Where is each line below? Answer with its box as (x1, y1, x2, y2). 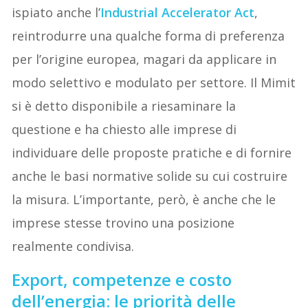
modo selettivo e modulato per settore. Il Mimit (12, 74, 296, 91)
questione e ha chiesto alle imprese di (12, 121, 237, 138)
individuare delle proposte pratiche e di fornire (12, 144, 292, 162)
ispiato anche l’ (12, 4, 101, 21)
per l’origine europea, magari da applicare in (12, 51, 277, 68)
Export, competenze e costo (12, 268, 232, 291)
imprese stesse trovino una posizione (12, 214, 235, 232)
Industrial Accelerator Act (100, 4, 255, 21)
